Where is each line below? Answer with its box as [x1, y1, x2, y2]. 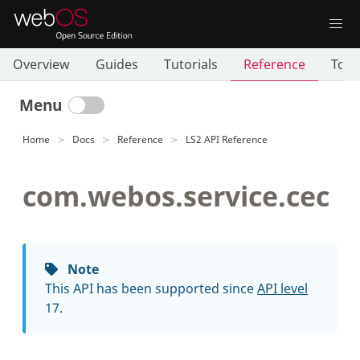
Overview [13, 55, 70, 73]
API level [257, 280, 308, 297]
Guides [96, 55, 138, 73]
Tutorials [164, 55, 218, 73]
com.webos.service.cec [22, 178, 329, 215]
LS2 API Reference [186, 133, 268, 146]
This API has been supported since [45, 280, 257, 297]
